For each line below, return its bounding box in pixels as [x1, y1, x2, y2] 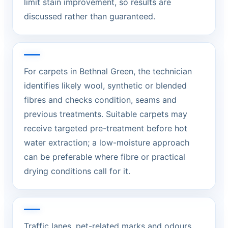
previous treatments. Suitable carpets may [24, 109, 187, 119]
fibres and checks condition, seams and [24, 95, 177, 105]
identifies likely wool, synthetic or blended [24, 80, 187, 91]
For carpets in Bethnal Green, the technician [24, 66, 192, 76]
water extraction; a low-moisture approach [24, 137, 189, 148]
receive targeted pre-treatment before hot [24, 123, 187, 133]
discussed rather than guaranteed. [24, 11, 155, 21]
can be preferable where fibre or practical [24, 152, 185, 162]
